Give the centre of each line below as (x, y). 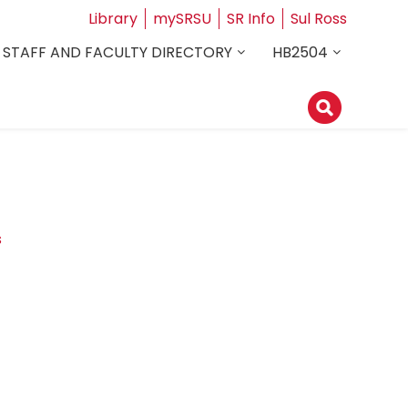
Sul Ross (318, 19)
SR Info (250, 19)
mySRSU (182, 19)
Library (112, 19)
